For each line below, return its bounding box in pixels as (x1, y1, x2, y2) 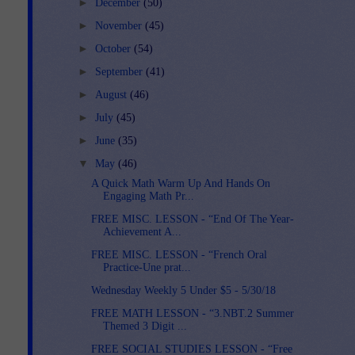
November (94, 19, 145, 32)
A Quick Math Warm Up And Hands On (91, 177, 271, 189)
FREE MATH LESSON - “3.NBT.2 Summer (91, 307, 295, 319)
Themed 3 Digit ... (103, 319, 188, 332)
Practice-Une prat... (103, 261, 192, 273)
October (94, 42, 134, 55)
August (94, 89, 130, 101)
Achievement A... (103, 225, 182, 238)
